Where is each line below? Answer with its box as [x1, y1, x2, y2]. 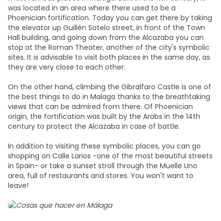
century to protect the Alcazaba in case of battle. [8, 121, 180, 131]
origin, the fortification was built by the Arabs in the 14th [8, 111, 200, 121]
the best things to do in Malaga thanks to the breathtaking [8, 92, 210, 102]
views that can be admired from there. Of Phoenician [8, 102, 193, 111]
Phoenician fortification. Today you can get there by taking [8, 13, 212, 23]
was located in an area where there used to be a [8, 3, 176, 13]
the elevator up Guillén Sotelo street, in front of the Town [8, 23, 205, 33]
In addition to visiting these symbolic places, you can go [8, 141, 201, 151]
